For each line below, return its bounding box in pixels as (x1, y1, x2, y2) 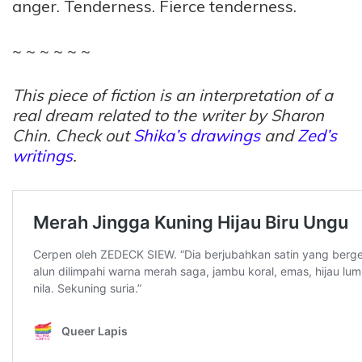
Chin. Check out (12, 125, 133, 145)
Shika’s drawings (133, 125, 260, 145)
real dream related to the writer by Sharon (12, 105, 324, 125)
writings (12, 145, 73, 166)
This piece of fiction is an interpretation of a (12, 85, 333, 105)
